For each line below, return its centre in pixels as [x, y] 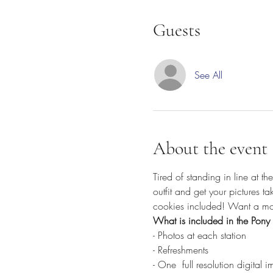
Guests [176, 30]
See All [208, 75]
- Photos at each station [199, 235]
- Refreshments [180, 250]
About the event [210, 148]
